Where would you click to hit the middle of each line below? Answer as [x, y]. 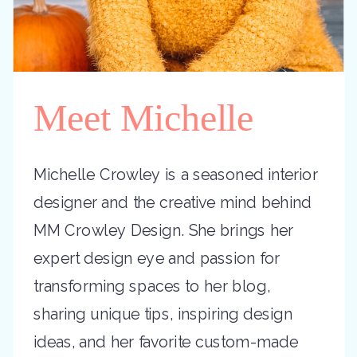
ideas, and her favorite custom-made [166, 341]
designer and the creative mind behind [173, 202]
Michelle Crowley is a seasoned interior [176, 174]
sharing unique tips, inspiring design [163, 314]
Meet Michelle [143, 118]
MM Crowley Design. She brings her [164, 230]
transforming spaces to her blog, [152, 286]
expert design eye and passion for [157, 258]
